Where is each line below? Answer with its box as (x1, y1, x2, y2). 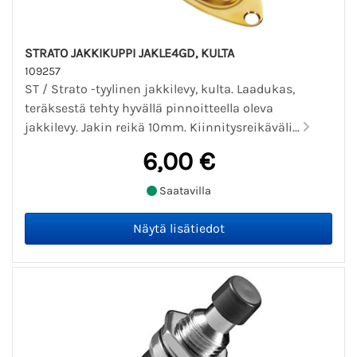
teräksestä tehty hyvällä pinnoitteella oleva (25, 100, 273, 116)
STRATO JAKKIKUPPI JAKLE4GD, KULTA (25, 45, 234, 61)
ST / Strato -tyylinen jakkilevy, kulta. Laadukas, (25, 80, 295, 96)
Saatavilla (156, 184, 211, 198)
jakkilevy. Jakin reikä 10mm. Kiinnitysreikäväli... (25, 119, 303, 135)
